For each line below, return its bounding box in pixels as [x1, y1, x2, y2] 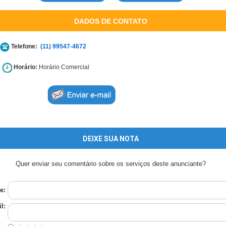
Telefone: [10, 43, 37, 50]
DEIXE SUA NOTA [83, 135, 139, 143]
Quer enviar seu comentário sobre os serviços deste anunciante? [16, 160, 206, 167]
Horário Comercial [37, 64, 89, 71]
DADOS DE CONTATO [74, 17, 147, 25]
